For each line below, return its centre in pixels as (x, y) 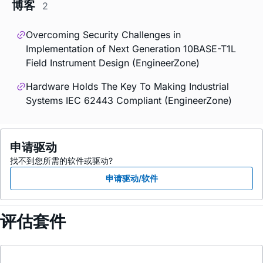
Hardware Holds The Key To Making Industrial (127, 86)
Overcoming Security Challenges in (103, 34)
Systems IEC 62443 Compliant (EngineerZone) (129, 100)
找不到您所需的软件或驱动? (61, 160)
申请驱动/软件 (131, 178)
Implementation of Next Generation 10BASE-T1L (131, 48)
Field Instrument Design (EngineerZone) (113, 63)
